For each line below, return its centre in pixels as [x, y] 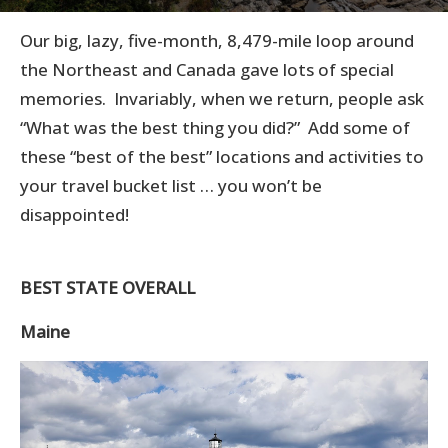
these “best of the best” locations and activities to [222, 156]
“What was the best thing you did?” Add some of [215, 127]
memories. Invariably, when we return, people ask [222, 98]
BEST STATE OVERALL [107, 287]
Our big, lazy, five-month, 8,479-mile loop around [217, 40]
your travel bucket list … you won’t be [171, 185]
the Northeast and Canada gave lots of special [207, 69]
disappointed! [74, 214]
